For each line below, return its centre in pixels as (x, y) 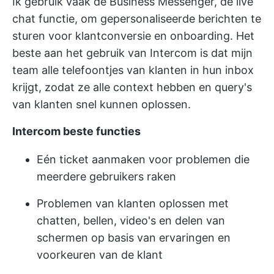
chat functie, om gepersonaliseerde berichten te (137, 19)
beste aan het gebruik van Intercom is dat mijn (132, 53)
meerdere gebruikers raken (106, 177)
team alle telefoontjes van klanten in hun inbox (133, 70)
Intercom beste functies (76, 131)
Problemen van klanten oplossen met (133, 204)
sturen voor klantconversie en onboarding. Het (133, 36)
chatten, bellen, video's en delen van (131, 221)
